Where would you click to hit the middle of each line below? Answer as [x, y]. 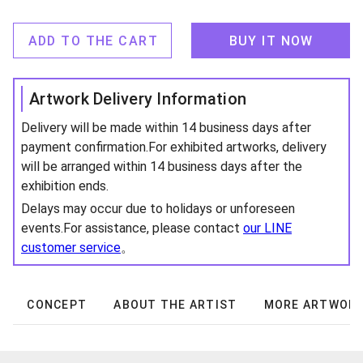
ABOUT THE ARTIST [175, 305]
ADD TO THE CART [93, 41]
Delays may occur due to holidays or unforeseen [158, 209]
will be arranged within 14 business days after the [162, 167]
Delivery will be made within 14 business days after [166, 128]
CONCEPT [57, 305]
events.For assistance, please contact [132, 228]
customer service [71, 248]
